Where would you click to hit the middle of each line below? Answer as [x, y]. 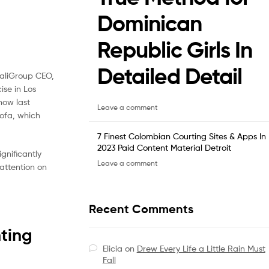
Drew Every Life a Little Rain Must [201, 248]
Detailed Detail [170, 77]
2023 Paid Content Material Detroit [164, 147]
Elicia [112, 248]
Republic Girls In [175, 50]
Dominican [150, 24]
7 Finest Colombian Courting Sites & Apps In [182, 136]
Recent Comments [141, 209]
